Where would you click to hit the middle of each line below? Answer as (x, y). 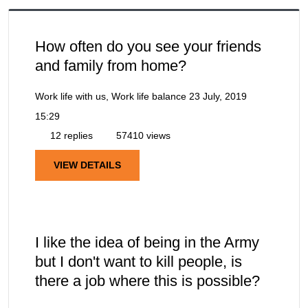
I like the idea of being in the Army (147, 242)
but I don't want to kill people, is (139, 261)
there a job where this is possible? (147, 280)
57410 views (142, 135)
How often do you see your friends (148, 46)
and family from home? (111, 65)
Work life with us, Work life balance (111, 96)
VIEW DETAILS (87, 165)
